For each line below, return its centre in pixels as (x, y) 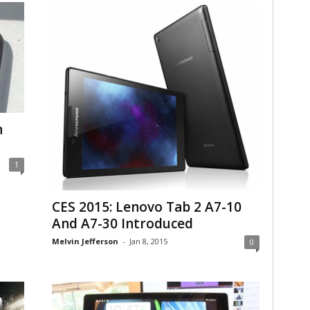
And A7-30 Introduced (122, 224)
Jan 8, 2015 (148, 241)
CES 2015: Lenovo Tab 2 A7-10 (146, 207)
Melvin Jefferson (85, 241)
